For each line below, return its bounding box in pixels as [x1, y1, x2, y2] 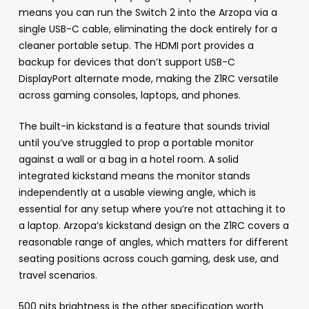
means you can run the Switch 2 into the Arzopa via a [18, 6, 277, 20]
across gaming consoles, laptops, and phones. [18, 88, 241, 103]
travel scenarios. [18, 268, 97, 283]
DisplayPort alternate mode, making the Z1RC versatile [18, 72, 279, 86]
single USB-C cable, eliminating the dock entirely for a [18, 22, 277, 37]
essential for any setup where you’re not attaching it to [18, 202, 286, 217]
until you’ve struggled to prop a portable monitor [18, 136, 254, 150]
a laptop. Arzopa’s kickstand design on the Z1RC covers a [18, 219, 289, 233]
